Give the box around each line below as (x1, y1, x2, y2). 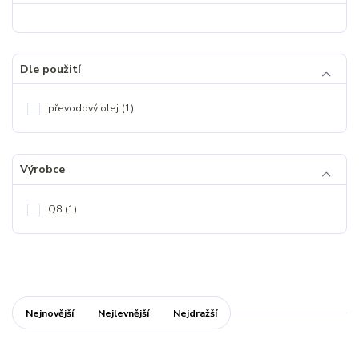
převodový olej (48, 102, 119, 115)
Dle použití (19, 61, 81, 77)
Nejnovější (25, 306, 74, 320)
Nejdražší (173, 306, 218, 320)
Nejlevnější (98, 306, 149, 320)
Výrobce (19, 162, 65, 178)
